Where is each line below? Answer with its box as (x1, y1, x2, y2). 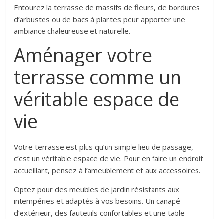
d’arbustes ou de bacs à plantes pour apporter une (14, 14, 186, 24)
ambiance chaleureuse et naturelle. (14, 26, 131, 36)
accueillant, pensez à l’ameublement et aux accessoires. (14, 165, 201, 175)
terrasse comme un (14, 64, 182, 90)
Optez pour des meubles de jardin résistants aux (14, 184, 180, 195)
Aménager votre (14, 42, 153, 68)
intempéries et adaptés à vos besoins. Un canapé (14, 196, 181, 206)
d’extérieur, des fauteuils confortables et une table (14, 208, 185, 218)
